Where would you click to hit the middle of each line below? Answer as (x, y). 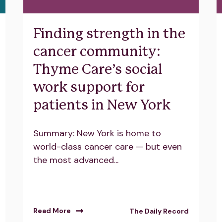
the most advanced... (76, 160)
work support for (89, 87)
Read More (52, 211)
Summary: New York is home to (97, 133)
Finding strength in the (109, 34)
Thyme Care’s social (98, 70)
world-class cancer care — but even (107, 146)
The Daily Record (159, 211)
